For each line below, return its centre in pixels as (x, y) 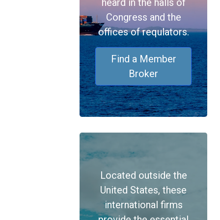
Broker (143, 74)
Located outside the (143, 175)
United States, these (143, 190)
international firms (143, 205)
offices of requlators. (143, 32)
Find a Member (143, 59)
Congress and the (143, 17)
